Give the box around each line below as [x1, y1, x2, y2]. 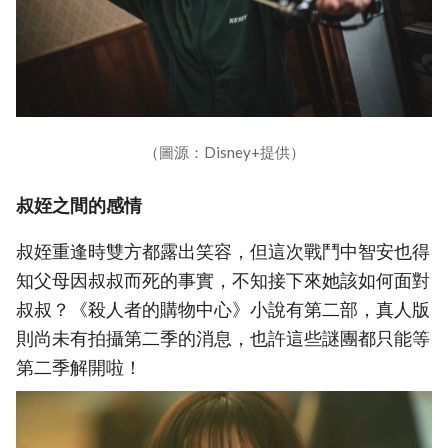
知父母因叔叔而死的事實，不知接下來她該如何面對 [16, 270, 430, 292]
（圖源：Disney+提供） [143, 142, 305, 161]
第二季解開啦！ [16, 357, 142, 379]
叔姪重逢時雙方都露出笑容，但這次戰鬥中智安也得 [16, 241, 430, 263]
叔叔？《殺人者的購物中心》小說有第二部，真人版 [16, 299, 430, 321]
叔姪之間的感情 [16, 194, 142, 216]
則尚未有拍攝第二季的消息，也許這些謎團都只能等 [16, 328, 430, 350]
